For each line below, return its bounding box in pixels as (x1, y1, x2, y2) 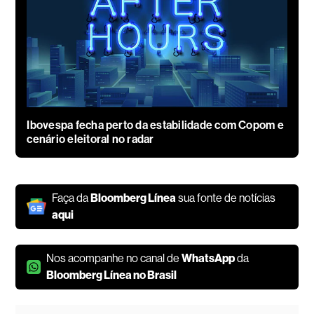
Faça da (52, 191, 91, 205)
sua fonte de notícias (176, 191, 276, 205)
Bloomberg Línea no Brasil (46, 268, 177, 282)
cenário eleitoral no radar (27, 132, 154, 146)
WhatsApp (182, 251, 235, 265)
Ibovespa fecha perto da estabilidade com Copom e (27, 118, 284, 132)
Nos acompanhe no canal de (46, 251, 182, 265)
